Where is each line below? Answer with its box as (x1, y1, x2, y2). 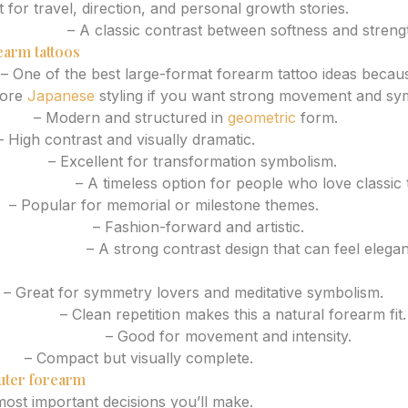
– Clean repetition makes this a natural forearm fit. (56, 305, 406, 323)
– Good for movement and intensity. (101, 327, 352, 345)
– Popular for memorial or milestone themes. (5, 196, 319, 214)
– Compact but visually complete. (20, 349, 253, 367)
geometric (228, 108, 296, 127)
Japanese (27, 87, 95, 105)
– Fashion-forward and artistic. (88, 218, 304, 236)
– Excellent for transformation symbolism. (44, 152, 337, 170)
